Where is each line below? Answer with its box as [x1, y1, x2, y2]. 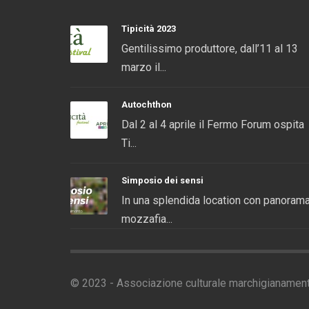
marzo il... [121, 61, 166, 74]
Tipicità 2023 [121, 23, 176, 34]
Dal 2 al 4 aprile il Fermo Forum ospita [121, 118, 304, 131]
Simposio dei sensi [121, 175, 203, 186]
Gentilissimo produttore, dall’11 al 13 [121, 42, 298, 55]
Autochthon [121, 99, 172, 110]
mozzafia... [121, 212, 172, 226]
